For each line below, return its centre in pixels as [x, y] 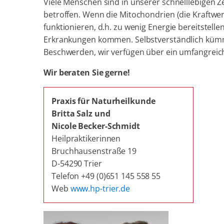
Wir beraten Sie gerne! [87, 72]
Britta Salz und [81, 113]
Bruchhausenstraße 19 [94, 151]
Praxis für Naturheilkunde [103, 101]
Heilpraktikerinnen [86, 138]
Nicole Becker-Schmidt [96, 126]
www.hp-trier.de [100, 188]
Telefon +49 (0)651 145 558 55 [106, 176]
